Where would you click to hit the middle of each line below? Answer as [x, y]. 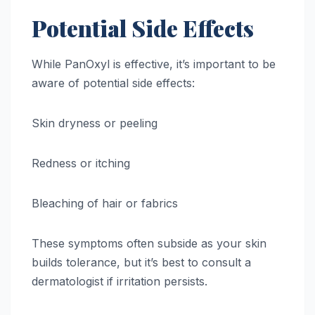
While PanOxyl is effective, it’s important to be [154, 64]
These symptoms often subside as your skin [149, 243]
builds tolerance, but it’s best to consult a [141, 262]
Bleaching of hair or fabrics [105, 203]
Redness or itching [81, 163]
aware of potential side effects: [113, 83]
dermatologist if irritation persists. [120, 281]
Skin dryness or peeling [95, 123]
